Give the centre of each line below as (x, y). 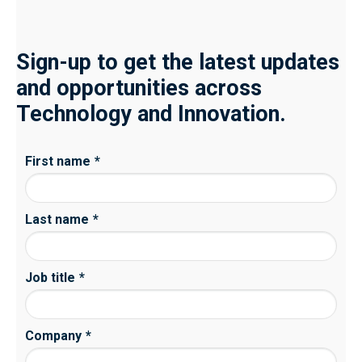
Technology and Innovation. (151, 114)
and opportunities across (139, 88)
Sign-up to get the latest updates (178, 63)
